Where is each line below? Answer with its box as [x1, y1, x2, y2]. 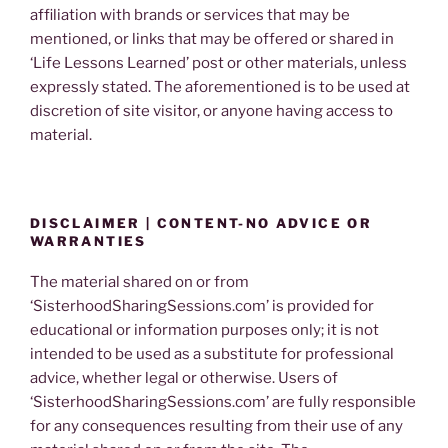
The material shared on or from [30, 272, 249, 291]
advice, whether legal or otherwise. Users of [30, 368, 338, 387]
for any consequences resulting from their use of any [30, 416, 403, 435]
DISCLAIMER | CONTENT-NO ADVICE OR [30, 215, 372, 232]
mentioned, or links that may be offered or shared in [30, 29, 394, 48]
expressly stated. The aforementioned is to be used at [30, 77, 410, 96]
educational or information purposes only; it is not [30, 320, 379, 339]
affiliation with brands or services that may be [30, 5, 350, 24]
